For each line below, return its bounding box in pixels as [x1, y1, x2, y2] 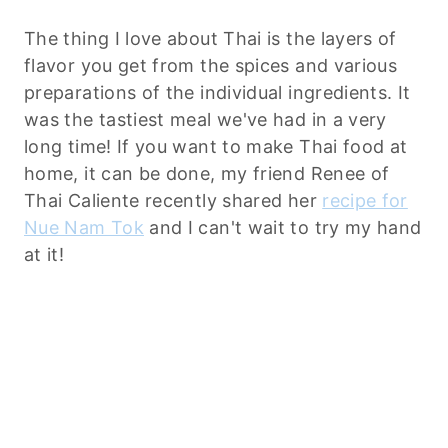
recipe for [322, 189, 408, 211]
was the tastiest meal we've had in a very [24, 108, 387, 130]
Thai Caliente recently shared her [24, 189, 323, 211]
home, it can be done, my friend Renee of [24, 162, 390, 184]
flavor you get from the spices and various [24, 54, 398, 76]
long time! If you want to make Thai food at [24, 135, 408, 157]
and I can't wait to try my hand [143, 216, 422, 238]
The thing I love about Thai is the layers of [24, 27, 397, 49]
